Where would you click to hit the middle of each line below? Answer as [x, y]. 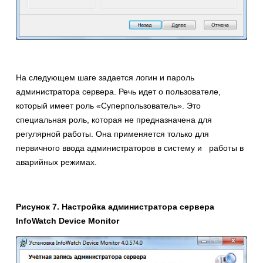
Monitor [104, 221]
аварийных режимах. [56, 162]
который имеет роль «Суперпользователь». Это [108, 106]
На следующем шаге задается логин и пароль [105, 78]
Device [73, 221]
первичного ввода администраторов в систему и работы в [130, 148]
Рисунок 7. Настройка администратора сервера [115, 207]
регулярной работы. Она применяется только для [112, 134]
